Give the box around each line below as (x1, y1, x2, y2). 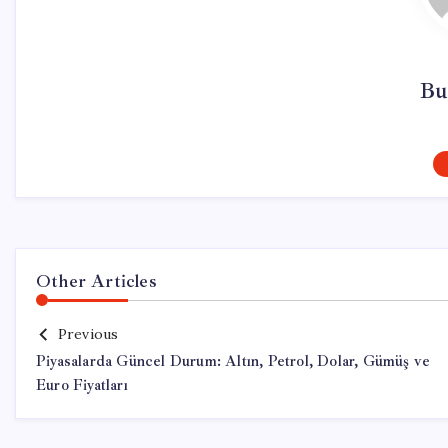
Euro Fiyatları (36, 376, 128, 395)
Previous (57, 325, 119, 343)
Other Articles (36, 270, 157, 292)
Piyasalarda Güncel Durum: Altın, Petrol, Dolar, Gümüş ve (36, 352, 431, 371)
